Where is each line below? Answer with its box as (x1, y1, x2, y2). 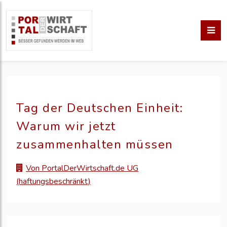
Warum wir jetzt (16, 118, 116, 134)
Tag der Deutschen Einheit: (16, 100, 183, 116)
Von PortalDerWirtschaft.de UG (26, 163, 138, 174)
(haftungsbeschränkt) (16, 176, 91, 187)
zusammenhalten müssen (16, 136, 173, 153)
